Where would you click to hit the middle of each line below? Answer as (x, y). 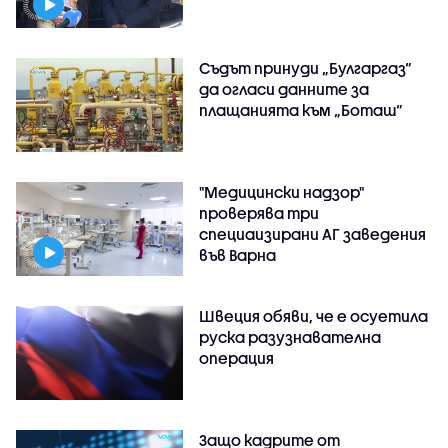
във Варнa (238, 255)
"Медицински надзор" (282, 192)
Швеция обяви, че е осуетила (314, 316)
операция (237, 358)
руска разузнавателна (290, 337)
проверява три (259, 213)
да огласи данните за (284, 89)
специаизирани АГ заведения (313, 234)
